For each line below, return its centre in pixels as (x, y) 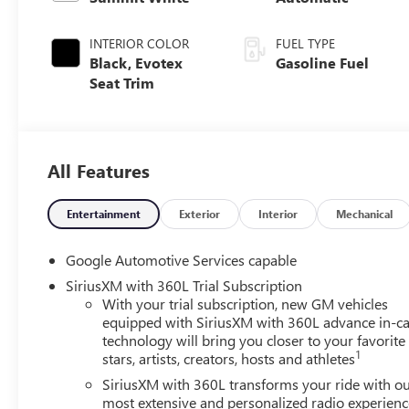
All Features (99, 170)
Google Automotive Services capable (182, 259)
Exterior (200, 213)
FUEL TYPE (306, 43)
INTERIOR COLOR (140, 43)
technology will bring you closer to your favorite (254, 340)
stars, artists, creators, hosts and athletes (229, 358)
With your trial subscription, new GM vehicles (246, 303)
